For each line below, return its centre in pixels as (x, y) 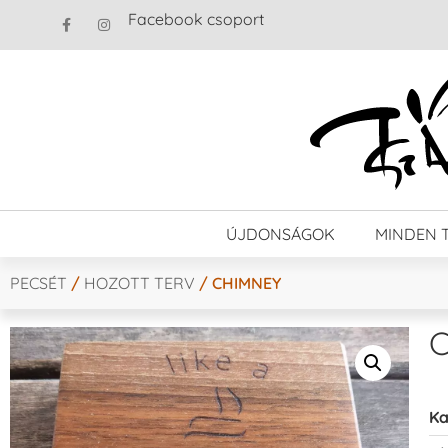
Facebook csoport (196, 19)
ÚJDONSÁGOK (280, 233)
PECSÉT (38, 282)
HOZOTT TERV (139, 282)
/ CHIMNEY (238, 282)
